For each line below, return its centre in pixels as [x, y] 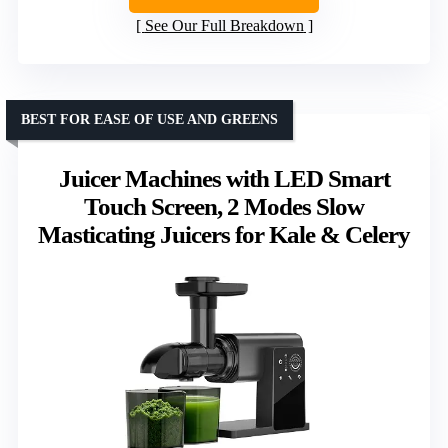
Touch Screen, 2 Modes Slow [224, 206]
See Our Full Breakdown [224, 25]
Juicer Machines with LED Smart [224, 178]
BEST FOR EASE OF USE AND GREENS [149, 119]
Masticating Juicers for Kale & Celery [224, 234]
